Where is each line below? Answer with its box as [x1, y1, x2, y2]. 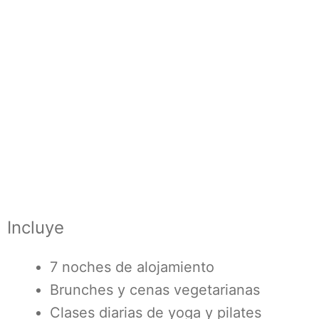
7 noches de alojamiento [50, 258, 214, 276]
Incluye [7, 217, 64, 238]
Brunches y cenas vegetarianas [50, 281, 260, 298]
